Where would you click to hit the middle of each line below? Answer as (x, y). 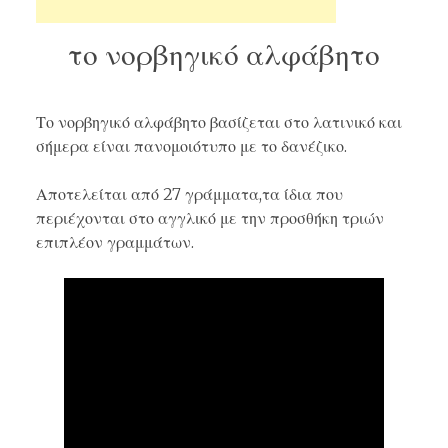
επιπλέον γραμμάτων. (115, 242)
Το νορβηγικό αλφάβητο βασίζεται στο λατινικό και (219, 122)
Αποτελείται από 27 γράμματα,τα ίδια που (189, 194)
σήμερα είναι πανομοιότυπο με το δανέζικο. (191, 146)
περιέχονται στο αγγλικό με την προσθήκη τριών (210, 218)
